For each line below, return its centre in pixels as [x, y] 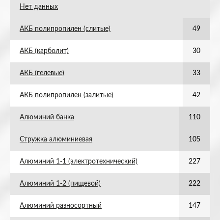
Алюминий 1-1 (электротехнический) [79, 162]
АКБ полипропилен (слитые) [65, 29]
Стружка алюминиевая [56, 139]
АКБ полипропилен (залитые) [67, 95]
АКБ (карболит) [44, 51]
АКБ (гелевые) [42, 73]
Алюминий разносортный [61, 206]
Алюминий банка [47, 117]
